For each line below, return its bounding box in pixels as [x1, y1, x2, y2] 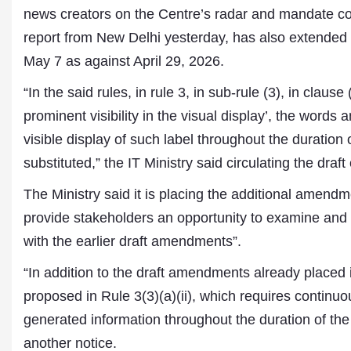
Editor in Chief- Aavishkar [100, 274, 226, 287]
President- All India [100, 196, 194, 208]
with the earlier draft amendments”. [24, 233, 241, 249]
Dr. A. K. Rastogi [100, 180, 182, 193]
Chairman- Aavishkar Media [100, 243, 238, 255]
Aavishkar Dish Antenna [100, 212, 219, 224]
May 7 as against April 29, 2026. [24, 53, 224, 69]
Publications [100, 290, 161, 302]
